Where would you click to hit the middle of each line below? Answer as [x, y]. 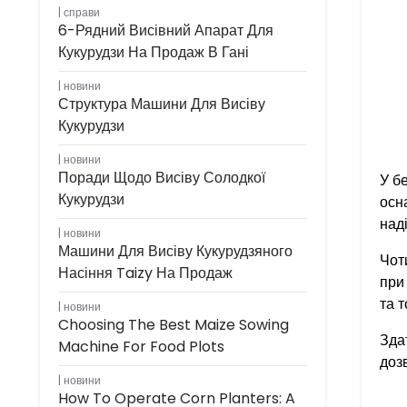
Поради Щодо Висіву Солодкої [162, 178]
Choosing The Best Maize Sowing [174, 325]
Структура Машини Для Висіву [162, 104]
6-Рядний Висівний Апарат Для [166, 30]
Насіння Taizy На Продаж [145, 273]
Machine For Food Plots [141, 347]
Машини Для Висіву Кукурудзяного [175, 251]
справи [82, 12]
